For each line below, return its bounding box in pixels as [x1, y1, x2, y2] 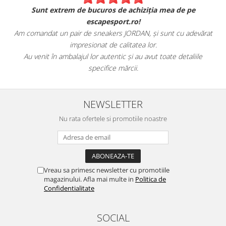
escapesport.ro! [86, 17, 140, 27]
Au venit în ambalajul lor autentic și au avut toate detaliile [24, 51, 202, 62]
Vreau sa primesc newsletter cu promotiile [44, 165, 169, 175]
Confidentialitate [44, 184, 94, 193]
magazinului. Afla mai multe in [44, 175, 135, 184]
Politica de [135, 175, 166, 184]
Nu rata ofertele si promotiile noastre [59, 114, 167, 124]
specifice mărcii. [88, 63, 138, 73]
